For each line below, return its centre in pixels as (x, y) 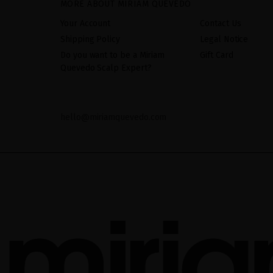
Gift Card (217, 55)
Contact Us (221, 23)
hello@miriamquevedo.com (114, 117)
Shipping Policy (90, 39)
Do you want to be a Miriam (113, 55)
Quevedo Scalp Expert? (106, 68)
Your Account (86, 23)
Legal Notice (224, 39)
